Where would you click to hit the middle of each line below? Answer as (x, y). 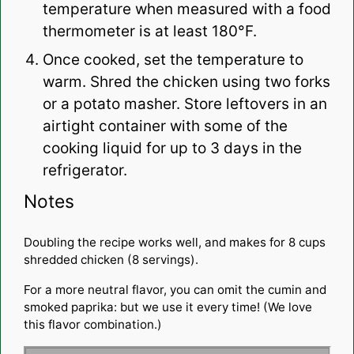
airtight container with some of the (165, 126)
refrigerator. (85, 170)
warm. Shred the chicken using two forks (186, 81)
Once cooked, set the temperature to (173, 59)
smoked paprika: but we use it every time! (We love (168, 307)
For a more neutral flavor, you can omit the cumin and (175, 289)
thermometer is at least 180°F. (151, 31)
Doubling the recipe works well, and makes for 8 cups (174, 242)
